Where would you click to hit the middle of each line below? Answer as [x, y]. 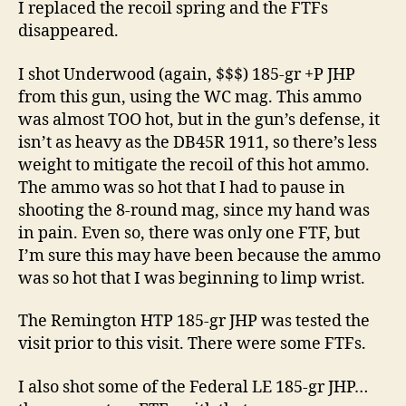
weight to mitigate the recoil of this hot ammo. [194, 165]
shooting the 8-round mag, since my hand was [194, 210]
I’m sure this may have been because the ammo [199, 256]
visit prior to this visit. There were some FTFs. [192, 344]
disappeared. [68, 31]
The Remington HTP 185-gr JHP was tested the [194, 321]
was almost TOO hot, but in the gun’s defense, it [199, 120]
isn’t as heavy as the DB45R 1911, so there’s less [198, 142]
